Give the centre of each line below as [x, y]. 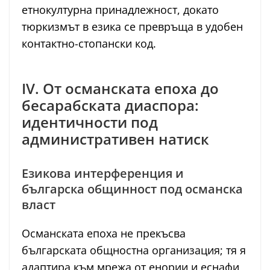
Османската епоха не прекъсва [104, 233]
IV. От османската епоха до [120, 88]
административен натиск [115, 139]
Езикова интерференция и [103, 173]
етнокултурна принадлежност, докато [120, 9]
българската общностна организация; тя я [134, 250]
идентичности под [90, 122]
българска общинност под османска [132, 189]
